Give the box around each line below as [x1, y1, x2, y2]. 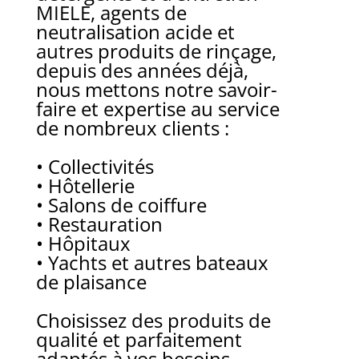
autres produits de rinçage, [35, 37, 276, 64]
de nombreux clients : [35, 114, 229, 141]
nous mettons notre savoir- [35, 75, 277, 103]
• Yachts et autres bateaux [35, 248, 268, 276]
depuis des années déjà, [35, 56, 248, 83]
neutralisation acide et [35, 18, 235, 45]
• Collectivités [35, 152, 154, 179]
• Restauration [35, 210, 163, 237]
